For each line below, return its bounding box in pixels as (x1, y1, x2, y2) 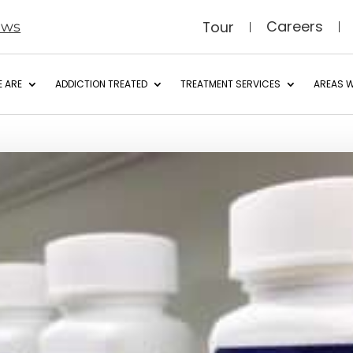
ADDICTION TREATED (54, 77, 147, 91)
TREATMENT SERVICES (180, 77, 281, 91)
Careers (266, 17, 323, 36)
